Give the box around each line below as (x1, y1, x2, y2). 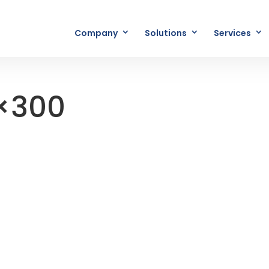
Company (74, 27, 118, 39)
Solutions (145, 27, 187, 39)
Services (214, 27, 251, 39)
